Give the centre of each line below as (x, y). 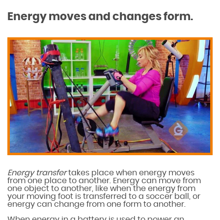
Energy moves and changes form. (100, 16)
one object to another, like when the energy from (101, 188)
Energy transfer (38, 173)
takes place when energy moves (131, 173)
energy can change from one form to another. (96, 204)
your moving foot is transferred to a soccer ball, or (104, 196)
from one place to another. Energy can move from (104, 180)
